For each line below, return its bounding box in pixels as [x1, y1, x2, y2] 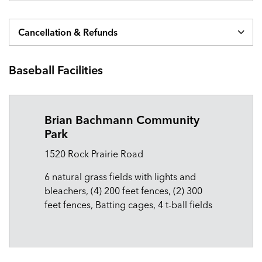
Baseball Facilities [9, 63, 103, 77]
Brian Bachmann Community [44, 112, 199, 127]
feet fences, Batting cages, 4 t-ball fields [44, 199, 212, 211]
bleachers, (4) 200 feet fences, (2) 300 [44, 185, 202, 196]
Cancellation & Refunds [18, 26, 118, 38]
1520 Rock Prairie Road [44, 148, 143, 160]
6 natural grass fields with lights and [44, 171, 196, 182]
